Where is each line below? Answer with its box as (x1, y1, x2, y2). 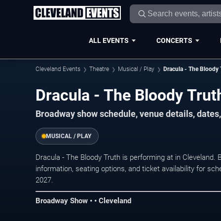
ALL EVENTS (88, 36, 129, 44)
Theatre (89, 66, 109, 73)
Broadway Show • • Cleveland (36, 196, 131, 206)
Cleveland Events (36, 66, 80, 73)
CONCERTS (156, 36, 192, 44)
